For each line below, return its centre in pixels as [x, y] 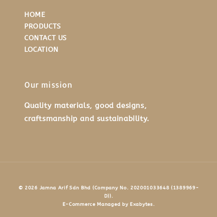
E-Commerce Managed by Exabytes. [108, 205]
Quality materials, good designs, [86, 106]
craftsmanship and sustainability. [87, 119]
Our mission [48, 85]
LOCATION [41, 50]
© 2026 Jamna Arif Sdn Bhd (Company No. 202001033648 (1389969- [108, 188]
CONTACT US [46, 38]
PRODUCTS [43, 27]
